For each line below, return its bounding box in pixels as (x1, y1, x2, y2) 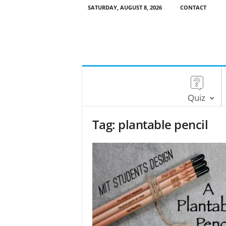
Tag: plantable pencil (92, 116, 208, 133)
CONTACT (180, 4, 206, 11)
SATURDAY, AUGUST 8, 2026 (87, 4, 162, 11)
